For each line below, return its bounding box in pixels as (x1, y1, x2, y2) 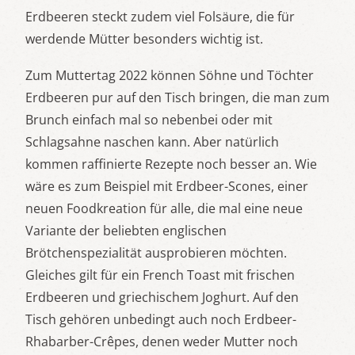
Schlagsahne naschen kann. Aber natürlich (25, 133, 279, 151)
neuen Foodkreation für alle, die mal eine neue (25, 200, 303, 217)
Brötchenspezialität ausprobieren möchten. (25, 244, 287, 261)
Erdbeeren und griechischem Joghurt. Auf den (25, 288, 299, 306)
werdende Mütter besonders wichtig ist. (25, 30, 263, 48)
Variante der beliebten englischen (25, 222, 227, 239)
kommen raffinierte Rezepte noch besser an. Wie (25, 155, 317, 173)
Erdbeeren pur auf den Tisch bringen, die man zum (25, 89, 330, 106)
